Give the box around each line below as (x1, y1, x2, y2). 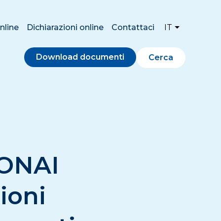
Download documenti (36, 52, 124, 62)
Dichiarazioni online (26, 22, 104, 32)
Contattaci (111, 22, 154, 32)
